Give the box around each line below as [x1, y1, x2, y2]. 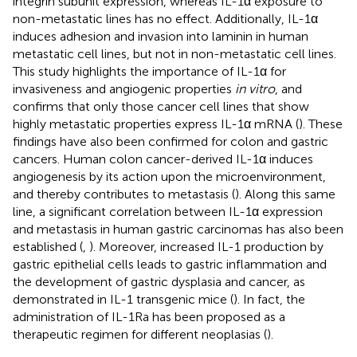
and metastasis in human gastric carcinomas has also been [13, 221, 343, 237]
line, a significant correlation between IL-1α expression [13, 203, 323, 219]
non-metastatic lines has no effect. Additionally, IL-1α [13, 10, 318, 26]
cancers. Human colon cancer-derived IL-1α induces [13, 151, 313, 167]
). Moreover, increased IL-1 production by [89, 238, 324, 254]
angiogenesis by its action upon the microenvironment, [13, 168, 326, 184]
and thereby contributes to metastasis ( [13, 186, 235, 202]
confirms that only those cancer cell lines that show [13, 98, 309, 114]
